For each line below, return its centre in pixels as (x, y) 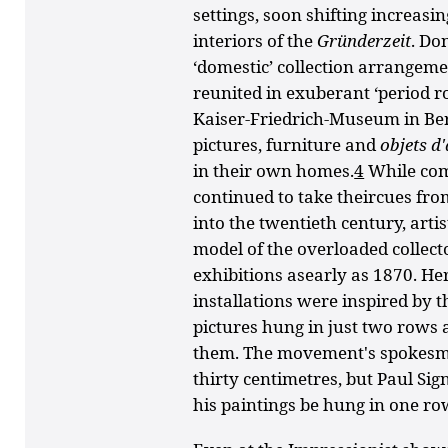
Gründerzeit (364, 40)
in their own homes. (274, 170)
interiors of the (255, 40)
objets (406, 144)
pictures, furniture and (287, 144)
